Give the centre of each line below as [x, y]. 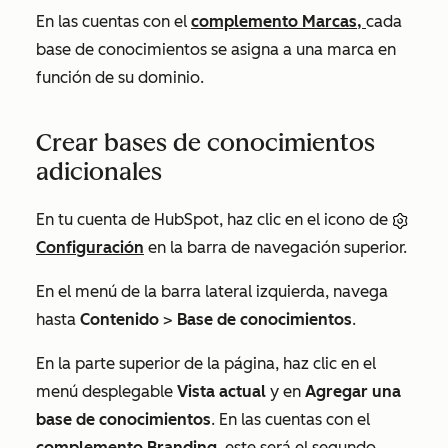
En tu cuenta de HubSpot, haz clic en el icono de [214, 219]
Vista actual [221, 391]
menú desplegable [106, 391]
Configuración [90, 247]
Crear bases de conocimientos [205, 142]
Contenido [119, 319]
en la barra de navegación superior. [275, 247]
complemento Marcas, [278, 21]
